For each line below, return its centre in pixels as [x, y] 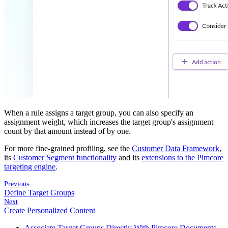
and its [129, 157]
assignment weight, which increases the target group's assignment [109, 122]
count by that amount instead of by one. [67, 131]
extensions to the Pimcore [182, 157]
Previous [17, 183]
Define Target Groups [39, 192]
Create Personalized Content [50, 210]
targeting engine [30, 166]
